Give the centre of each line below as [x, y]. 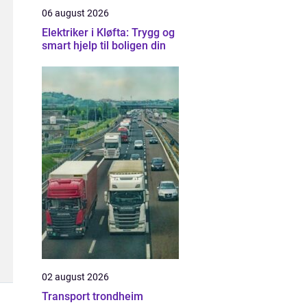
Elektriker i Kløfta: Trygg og [108, 33]
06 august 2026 [75, 13]
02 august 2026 [75, 277]
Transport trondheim [93, 296]
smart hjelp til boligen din [104, 46]
